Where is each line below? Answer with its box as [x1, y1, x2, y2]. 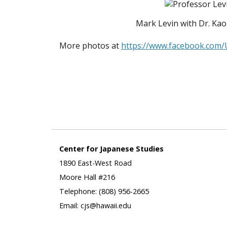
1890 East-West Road [59, 158, 132, 168]
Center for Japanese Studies [59, 143, 164, 154]
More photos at [59, 40, 121, 51]
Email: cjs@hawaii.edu [59, 200, 131, 210]
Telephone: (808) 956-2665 [59, 186, 149, 196]
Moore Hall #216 [59, 172, 115, 182]
